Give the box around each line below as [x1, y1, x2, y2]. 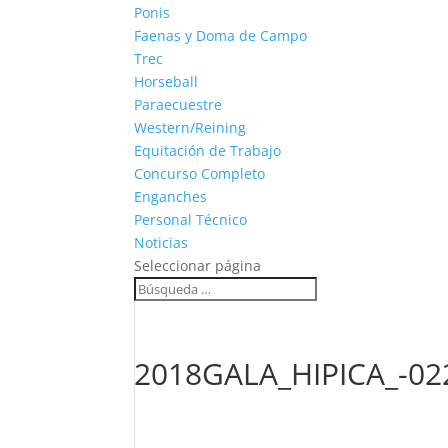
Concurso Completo [134, 164, 266, 183]
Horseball [134, 72, 199, 91]
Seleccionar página [134, 256, 262, 275]
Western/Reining [134, 118, 247, 137]
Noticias [134, 233, 189, 252]
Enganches [134, 187, 208, 206]
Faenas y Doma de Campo [134, 26, 308, 45]
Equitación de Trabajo [134, 141, 282, 160]
